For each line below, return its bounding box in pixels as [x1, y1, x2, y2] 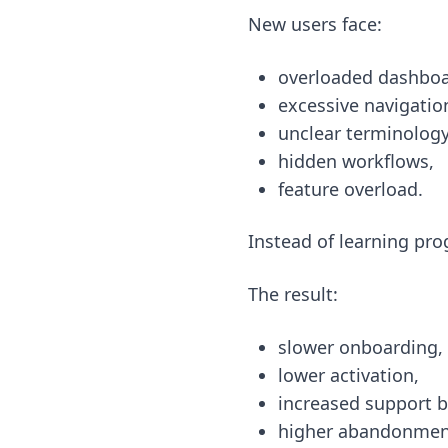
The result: [248, 281, 338, 306]
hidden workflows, [277, 148, 434, 173]
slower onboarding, [277, 334, 443, 359]
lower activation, [277, 362, 419, 387]
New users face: [248, 11, 382, 36]
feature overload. [277, 176, 423, 201]
